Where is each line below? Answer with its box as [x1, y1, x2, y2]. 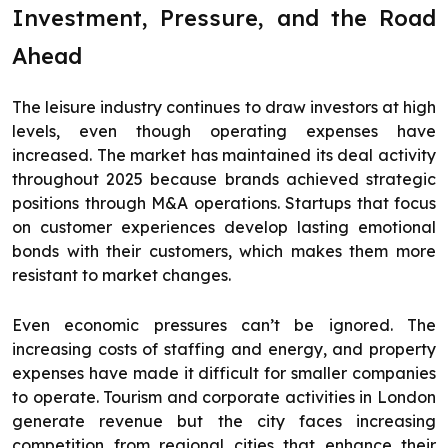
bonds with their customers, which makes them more [12, 241, 436, 262]
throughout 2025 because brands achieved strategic [12, 169, 436, 190]
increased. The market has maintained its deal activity [12, 145, 436, 166]
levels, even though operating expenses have [12, 121, 436, 142]
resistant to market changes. [12, 265, 231, 286]
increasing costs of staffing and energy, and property [12, 339, 436, 360]
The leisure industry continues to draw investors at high [12, 97, 436, 118]
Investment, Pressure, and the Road [12, 4, 436, 33]
